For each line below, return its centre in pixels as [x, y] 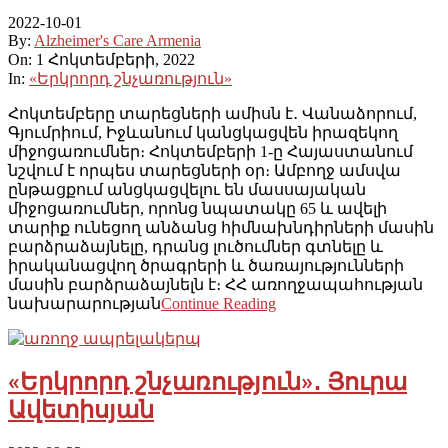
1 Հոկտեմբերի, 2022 [115, 60]
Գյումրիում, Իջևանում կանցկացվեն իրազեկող [203, 133]
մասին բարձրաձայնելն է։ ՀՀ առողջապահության [215, 285]
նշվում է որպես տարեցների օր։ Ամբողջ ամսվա [204, 171]
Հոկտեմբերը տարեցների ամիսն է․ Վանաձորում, [212, 114]
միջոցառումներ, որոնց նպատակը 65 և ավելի [197, 209]
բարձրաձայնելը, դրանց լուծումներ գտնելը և [195, 247]
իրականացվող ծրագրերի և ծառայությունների [206, 266]
